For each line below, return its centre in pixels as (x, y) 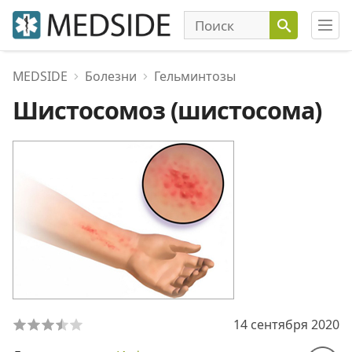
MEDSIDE (40, 76)
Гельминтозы (195, 76)
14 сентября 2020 (286, 324)
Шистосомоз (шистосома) (167, 110)
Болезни (111, 76)
